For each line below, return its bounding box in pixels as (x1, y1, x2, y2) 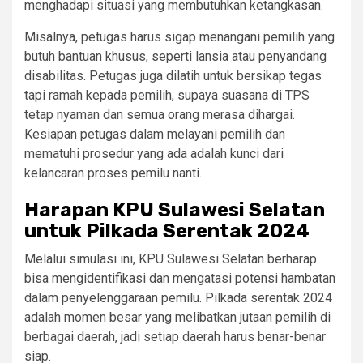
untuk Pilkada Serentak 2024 (24, 220, 310, 243)
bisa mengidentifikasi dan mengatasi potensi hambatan (24, 271, 335, 287)
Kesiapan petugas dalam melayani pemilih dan (24, 126, 285, 143)
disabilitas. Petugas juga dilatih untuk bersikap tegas (24, 68, 322, 84)
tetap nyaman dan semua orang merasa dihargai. (24, 107, 295, 123)
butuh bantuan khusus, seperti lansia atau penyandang (24, 49, 327, 65)
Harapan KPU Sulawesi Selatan (24, 199, 325, 222)
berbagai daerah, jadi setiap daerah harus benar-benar (24, 329, 326, 345)
